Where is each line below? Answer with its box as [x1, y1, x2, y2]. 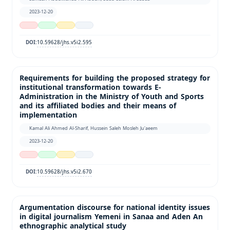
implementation [20, 108, 77, 122]
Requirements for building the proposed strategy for [20, 71, 210, 85]
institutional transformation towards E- [20, 80, 161, 94]
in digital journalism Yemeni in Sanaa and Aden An [20, 209, 203, 224]
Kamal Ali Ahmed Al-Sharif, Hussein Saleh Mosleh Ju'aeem [29, 123, 158, 133]
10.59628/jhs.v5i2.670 [37, 166, 92, 177]
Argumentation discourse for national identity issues [20, 200, 210, 215]
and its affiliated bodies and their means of [20, 99, 176, 113]
